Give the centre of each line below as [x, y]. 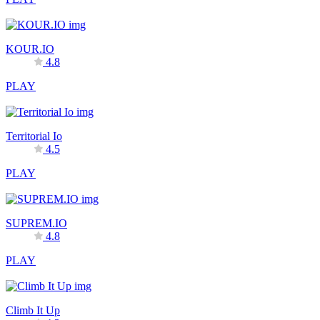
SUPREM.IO [36, 223]
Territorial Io [34, 136]
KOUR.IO [30, 49]
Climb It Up [33, 310]
